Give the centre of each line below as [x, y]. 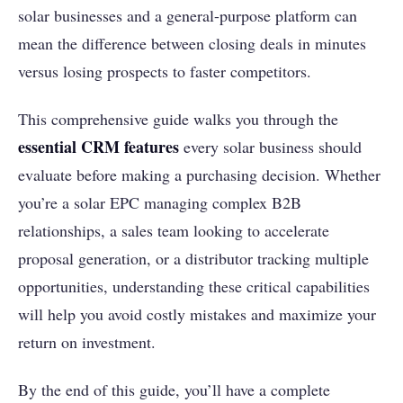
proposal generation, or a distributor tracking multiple [193, 259]
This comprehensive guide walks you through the [178, 119]
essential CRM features [99, 147]
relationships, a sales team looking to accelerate [174, 231]
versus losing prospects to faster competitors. [165, 72]
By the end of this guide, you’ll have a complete [174, 390]
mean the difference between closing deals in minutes [192, 44]
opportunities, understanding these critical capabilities [194, 287]
